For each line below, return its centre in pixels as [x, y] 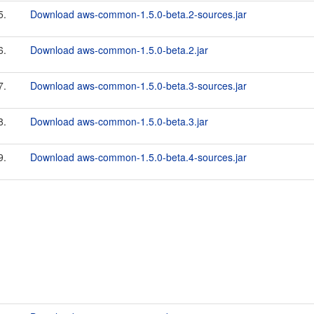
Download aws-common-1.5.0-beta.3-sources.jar [138, 86]
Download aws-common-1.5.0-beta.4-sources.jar [138, 157]
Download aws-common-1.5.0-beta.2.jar [119, 50]
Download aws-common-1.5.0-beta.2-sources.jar [138, 14]
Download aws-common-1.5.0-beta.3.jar [119, 121]
